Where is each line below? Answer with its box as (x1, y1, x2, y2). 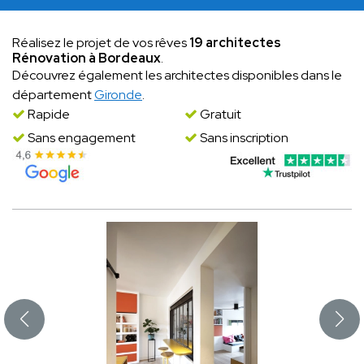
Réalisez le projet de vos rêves (12, 34, 189, 52)
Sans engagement (25, 129, 136, 147)
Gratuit (197, 106, 241, 123)
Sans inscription (197, 129, 288, 147)
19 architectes (189, 34, 281, 52)
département (12, 86, 94, 104)
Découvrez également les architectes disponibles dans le (12, 67, 342, 84)
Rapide (25, 106, 70, 123)
